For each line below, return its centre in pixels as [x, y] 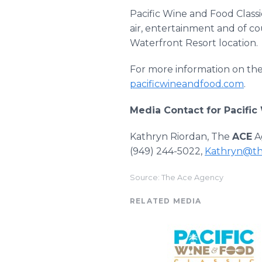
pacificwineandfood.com [187, 84]
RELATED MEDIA [166, 201]
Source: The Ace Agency [177, 177]
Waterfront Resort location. [194, 43]
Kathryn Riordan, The [181, 137]
